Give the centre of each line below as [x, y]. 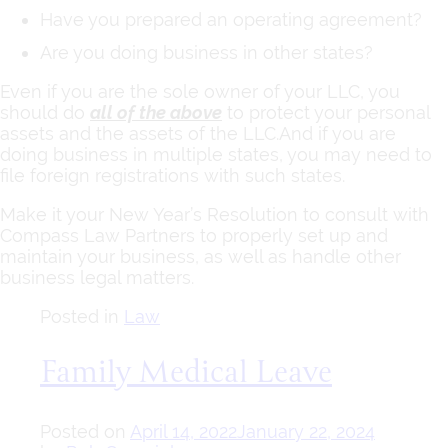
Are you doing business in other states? [206, 53]
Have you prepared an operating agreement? [231, 20]
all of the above [156, 113]
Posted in [82, 317]
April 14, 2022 [183, 431]
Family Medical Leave [186, 373]
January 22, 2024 [306, 431]
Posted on [85, 431]
